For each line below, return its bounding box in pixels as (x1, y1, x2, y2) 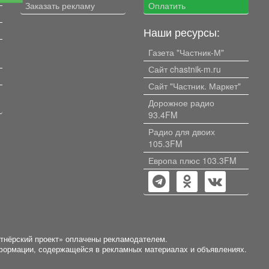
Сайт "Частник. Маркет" (148, 79, 241, 92)
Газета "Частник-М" (148, 46, 224, 58)
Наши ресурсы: (144, 23, 220, 40)
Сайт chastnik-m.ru (148, 62, 221, 75)
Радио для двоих (148, 125, 215, 138)
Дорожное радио (148, 96, 214, 109)
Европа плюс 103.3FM (148, 154, 237, 166)
